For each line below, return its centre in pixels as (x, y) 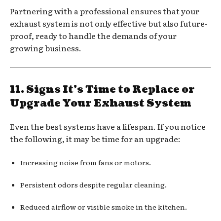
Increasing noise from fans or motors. (86, 162)
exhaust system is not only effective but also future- (109, 23)
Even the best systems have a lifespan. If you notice (108, 126)
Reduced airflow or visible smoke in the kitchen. (104, 206)
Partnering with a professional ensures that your (105, 11)
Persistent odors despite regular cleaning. (93, 184)
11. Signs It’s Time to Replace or (102, 90)
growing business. (46, 48)
